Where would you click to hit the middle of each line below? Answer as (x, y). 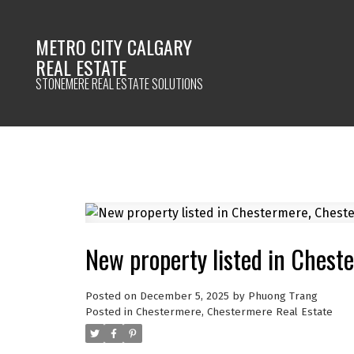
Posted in (109, 312)
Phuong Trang (282, 296)
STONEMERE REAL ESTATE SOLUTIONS (120, 83)
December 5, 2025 (184, 296)
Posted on (112, 296)
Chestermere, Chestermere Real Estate (234, 312)
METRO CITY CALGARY (114, 46)
